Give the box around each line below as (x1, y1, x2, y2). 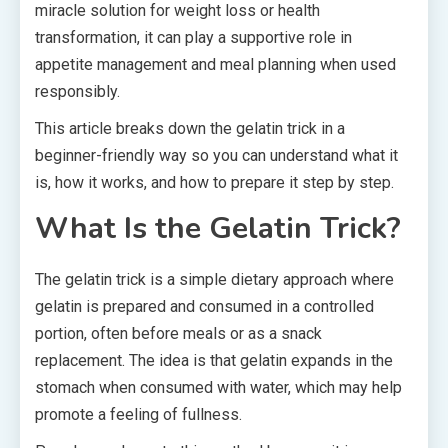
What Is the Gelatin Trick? (35, 208, 401, 249)
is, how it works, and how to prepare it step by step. (35, 173, 394, 192)
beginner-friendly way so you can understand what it (35, 146, 398, 165)
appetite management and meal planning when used (35, 55, 396, 74)
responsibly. (35, 82, 120, 101)
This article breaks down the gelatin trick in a (35, 119, 345, 138)
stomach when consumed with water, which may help (35, 378, 402, 397)
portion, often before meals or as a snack (35, 324, 322, 343)
